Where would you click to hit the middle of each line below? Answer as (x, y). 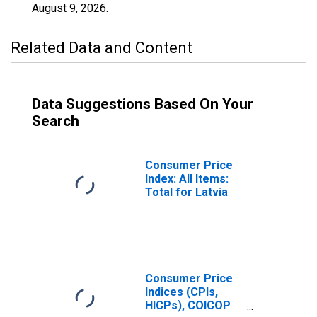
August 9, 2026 (69, 8)
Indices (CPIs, (181, 292)
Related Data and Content (102, 48)
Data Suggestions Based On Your (143, 104)
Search (56, 121)
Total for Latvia (186, 192)
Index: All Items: (187, 179)
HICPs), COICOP (188, 305)
